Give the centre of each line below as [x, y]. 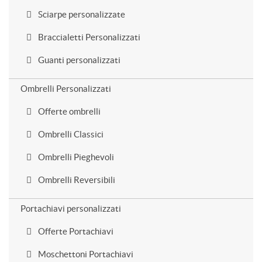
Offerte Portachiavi [75, 231]
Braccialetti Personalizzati [88, 37]
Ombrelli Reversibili [76, 180]
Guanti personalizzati [78, 60]
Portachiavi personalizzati [71, 208]
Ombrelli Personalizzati [66, 89]
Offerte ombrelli [68, 111]
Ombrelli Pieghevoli [75, 157]
